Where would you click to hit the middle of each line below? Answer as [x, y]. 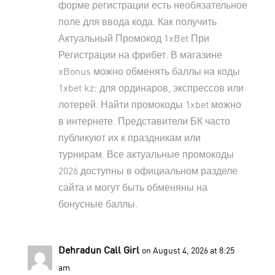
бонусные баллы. [98, 203]
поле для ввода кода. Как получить [137, 21]
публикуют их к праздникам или [129, 137]
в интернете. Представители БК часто [144, 120]
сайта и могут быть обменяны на [133, 187]
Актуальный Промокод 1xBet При [134, 37]
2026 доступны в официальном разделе [148, 170]
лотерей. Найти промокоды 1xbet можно [149, 104]
